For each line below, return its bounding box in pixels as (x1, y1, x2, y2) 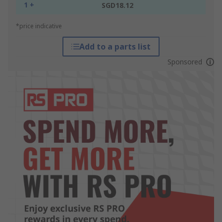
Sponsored (167, 57, 202, 67)
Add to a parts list (79, 41, 151, 53)
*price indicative (16, 22, 62, 31)
